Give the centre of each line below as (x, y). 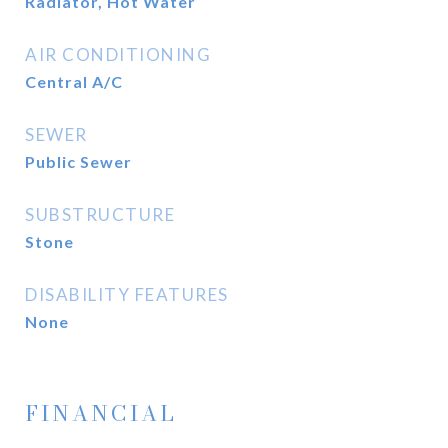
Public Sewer (78, 161)
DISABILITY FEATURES (127, 294)
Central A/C (74, 81)
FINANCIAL (101, 413)
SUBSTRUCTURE (100, 214)
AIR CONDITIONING (118, 54)
